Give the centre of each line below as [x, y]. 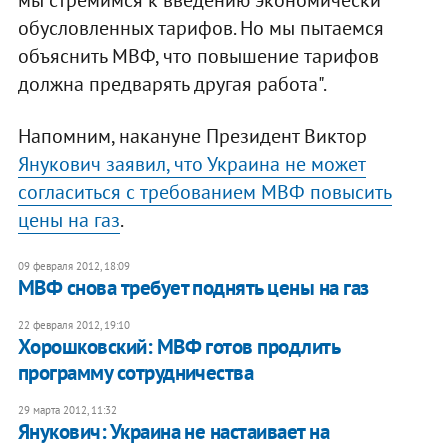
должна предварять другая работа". [172, 84]
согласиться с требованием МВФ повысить [204, 192]
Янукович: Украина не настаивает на [173, 432]
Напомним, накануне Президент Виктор [192, 136]
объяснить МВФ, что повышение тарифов [198, 56]
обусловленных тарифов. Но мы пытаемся [200, 28]
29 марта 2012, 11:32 [67, 410]
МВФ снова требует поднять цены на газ [193, 288]
